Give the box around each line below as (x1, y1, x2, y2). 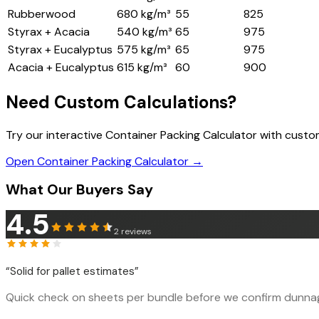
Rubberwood (8, 6, 75, 21)
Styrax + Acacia (8, 23, 90, 39)
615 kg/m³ (117, 59, 167, 75)
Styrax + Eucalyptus (8, 41, 113, 57)
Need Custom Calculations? (6, 90, 236, 113)
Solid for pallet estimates (10, 264, 135, 279)
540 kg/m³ (117, 23, 172, 39)
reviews (121, 226, 152, 238)
